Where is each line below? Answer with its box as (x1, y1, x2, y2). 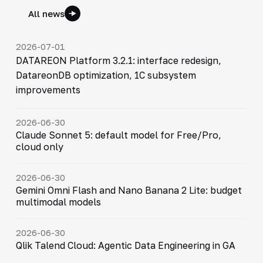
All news (28, 8, 65, 19)
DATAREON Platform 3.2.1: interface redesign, (15, 54, 221, 66)
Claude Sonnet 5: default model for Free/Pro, (15, 129, 221, 141)
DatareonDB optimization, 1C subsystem (15, 69, 196, 81)
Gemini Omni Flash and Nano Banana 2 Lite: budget (15, 184, 242, 196)
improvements (15, 83, 80, 96)
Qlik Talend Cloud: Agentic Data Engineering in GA (15, 239, 235, 251)
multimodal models (15, 195, 101, 208)
